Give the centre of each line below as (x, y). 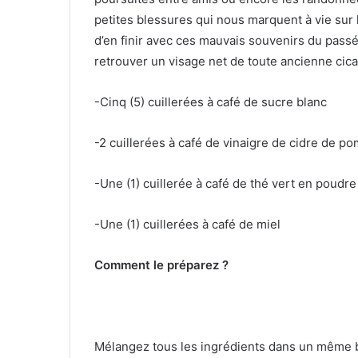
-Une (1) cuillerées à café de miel (187, 224)
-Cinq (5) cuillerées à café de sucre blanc (211, 101)
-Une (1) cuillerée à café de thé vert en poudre (225, 183)
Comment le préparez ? (161, 265)
